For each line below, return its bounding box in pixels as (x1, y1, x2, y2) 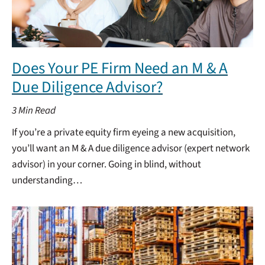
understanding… (12, 173, 82, 188)
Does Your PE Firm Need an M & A (12, 57, 228, 80)
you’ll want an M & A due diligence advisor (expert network (12, 141, 250, 156)
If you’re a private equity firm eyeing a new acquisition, (12, 125, 235, 140)
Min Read (18, 104, 56, 118)
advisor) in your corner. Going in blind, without (12, 157, 201, 172)
